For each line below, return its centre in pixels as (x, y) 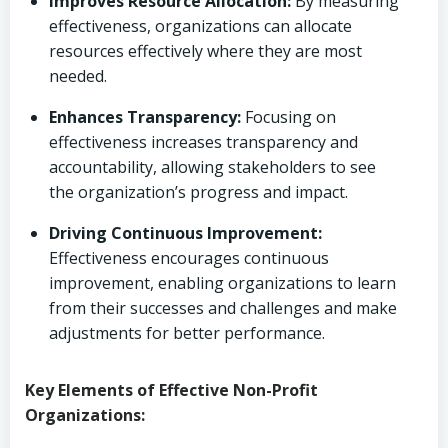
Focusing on (288, 117)
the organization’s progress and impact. (198, 192)
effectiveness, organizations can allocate (200, 26)
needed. (78, 76)
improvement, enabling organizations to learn (222, 283)
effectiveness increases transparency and (203, 142)
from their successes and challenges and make (223, 308)
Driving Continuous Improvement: (185, 233)
